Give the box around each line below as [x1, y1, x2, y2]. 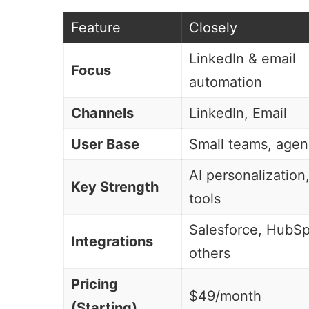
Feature [71, 19, 121, 36]
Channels [71, 104, 134, 121]
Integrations [71, 232, 153, 250]
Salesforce [189, 221, 258, 238]
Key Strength [71, 178, 159, 195]
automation [189, 73, 262, 90]
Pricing [71, 275, 118, 292]
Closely [189, 19, 237, 36]
